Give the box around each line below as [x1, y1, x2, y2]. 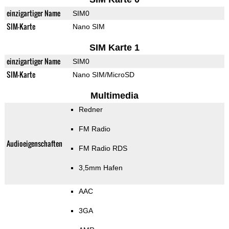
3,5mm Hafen [78, 164, 123, 172]
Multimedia [90, 90, 139, 101]
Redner [78, 105, 103, 114]
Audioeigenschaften [6, 138, 62, 149]
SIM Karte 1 [89, 42, 140, 53]
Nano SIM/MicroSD [72, 71, 134, 79]
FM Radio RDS [78, 144, 127, 153]
